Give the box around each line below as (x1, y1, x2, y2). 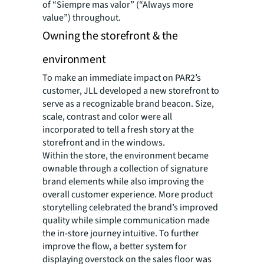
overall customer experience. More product (42, 187, 213, 201)
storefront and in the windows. (42, 136, 165, 149)
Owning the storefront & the (42, 27, 179, 44)
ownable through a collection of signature (42, 161, 208, 175)
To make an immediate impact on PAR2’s (42, 71, 201, 84)
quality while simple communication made (42, 213, 210, 227)
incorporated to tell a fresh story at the (42, 123, 194, 136)
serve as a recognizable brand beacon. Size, (42, 97, 214, 110)
